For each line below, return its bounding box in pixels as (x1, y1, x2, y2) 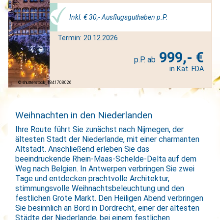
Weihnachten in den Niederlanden (15, 110, 153, 121)
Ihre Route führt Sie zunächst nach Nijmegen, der (15, 125, 184, 135)
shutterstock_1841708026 (22, 80, 72, 85)
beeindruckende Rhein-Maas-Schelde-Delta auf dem (15, 154, 197, 164)
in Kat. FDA (169, 64, 204, 73)
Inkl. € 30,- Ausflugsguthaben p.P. (69, 13, 168, 21)
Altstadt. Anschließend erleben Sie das (15, 144, 150, 154)
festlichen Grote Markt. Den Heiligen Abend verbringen (15, 193, 204, 203)
